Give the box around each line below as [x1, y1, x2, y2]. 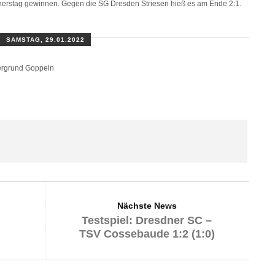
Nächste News [117, 200, 177, 211]
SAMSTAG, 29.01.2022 [6, 36, 85, 43]
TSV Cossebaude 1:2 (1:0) [79, 227, 215, 240]
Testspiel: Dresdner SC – [82, 214, 212, 227]
